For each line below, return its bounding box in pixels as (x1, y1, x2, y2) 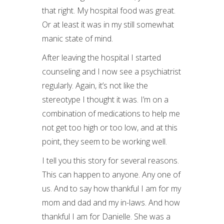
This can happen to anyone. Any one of (42, 169, 180, 180)
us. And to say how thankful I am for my (42, 183, 181, 194)
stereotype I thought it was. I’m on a (42, 94, 168, 105)
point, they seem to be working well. (42, 136, 167, 147)
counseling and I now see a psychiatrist (42, 66, 181, 77)
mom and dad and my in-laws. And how (42, 197, 180, 208)
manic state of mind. (42, 33, 113, 44)
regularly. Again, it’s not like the (42, 80, 148, 91)
